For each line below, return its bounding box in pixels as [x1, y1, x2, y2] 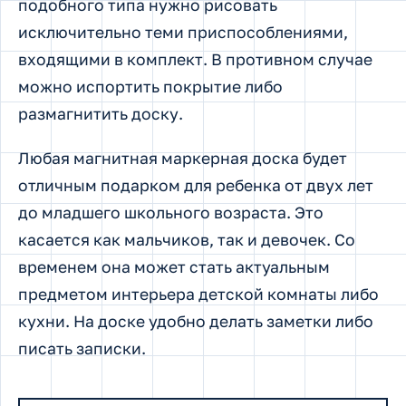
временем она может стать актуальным [18, 257, 330, 277]
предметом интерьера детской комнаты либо [18, 285, 379, 304]
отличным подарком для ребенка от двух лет [18, 176, 373, 196]
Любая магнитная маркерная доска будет [18, 149, 347, 169]
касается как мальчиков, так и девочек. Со [18, 230, 355, 250]
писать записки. [18, 339, 146, 359]
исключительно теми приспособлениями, [18, 22, 348, 42]
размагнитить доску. [18, 103, 183, 123]
